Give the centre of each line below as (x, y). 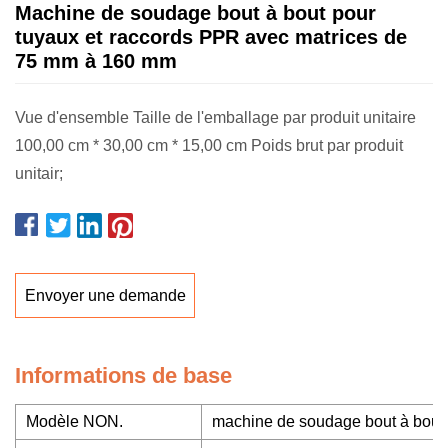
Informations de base (123, 375)
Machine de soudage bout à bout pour (195, 13)
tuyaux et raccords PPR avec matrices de (211, 37)
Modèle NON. (74, 421)
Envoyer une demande (105, 295)
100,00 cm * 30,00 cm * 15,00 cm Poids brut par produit (209, 145)
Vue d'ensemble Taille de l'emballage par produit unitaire (215, 117)
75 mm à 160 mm (96, 61)
